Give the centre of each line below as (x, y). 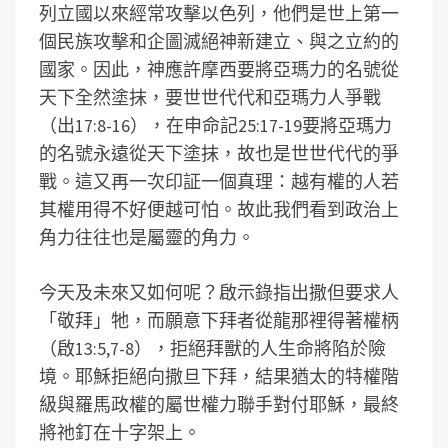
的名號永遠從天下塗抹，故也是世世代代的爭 (219, 153)
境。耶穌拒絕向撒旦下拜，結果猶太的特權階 (219, 376)
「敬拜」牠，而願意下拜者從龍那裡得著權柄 (219, 320)
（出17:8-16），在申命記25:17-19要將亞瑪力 (215, 125)
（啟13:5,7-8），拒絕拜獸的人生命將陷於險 (212, 348)
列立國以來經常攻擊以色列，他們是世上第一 (219, 13)
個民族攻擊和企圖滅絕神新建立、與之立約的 (219, 41)
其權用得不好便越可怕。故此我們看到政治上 (219, 209)
